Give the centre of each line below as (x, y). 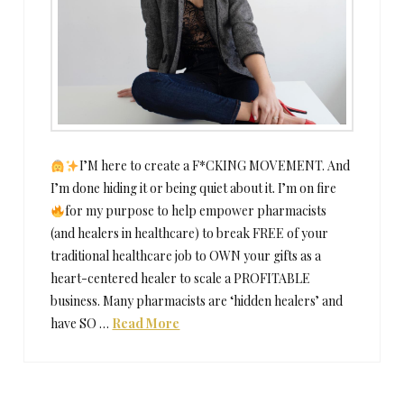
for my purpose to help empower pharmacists (196, 211)
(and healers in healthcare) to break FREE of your (190, 234)
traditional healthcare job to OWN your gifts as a (186, 256)
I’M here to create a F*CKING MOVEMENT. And (215, 166)
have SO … (82, 324)
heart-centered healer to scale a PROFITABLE (181, 279)
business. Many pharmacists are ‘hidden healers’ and (197, 301)
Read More (146, 324)
